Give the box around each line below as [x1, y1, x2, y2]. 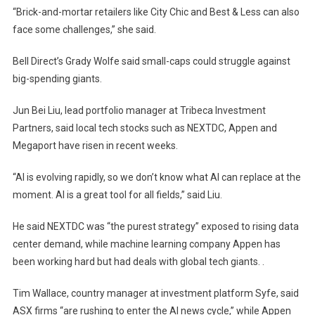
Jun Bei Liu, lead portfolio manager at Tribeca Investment [12, 104, 266, 116]
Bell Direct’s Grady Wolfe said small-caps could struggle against [12, 55, 290, 67]
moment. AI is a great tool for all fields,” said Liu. [12, 188, 222, 200]
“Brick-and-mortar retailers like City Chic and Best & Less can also [12, 6, 300, 18]
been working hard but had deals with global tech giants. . [12, 255, 264, 267]
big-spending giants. [12, 72, 102, 84]
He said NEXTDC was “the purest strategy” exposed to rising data [12, 220, 299, 232]
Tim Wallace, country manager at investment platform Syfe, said [12, 287, 299, 299]
